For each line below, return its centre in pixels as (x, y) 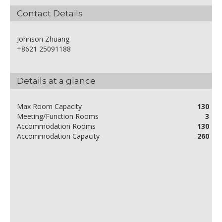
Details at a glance (56, 81)
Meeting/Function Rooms (58, 116)
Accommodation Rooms (56, 126)
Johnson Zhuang (43, 39)
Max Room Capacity (49, 107)
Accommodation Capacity (58, 136)
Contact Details (50, 14)
